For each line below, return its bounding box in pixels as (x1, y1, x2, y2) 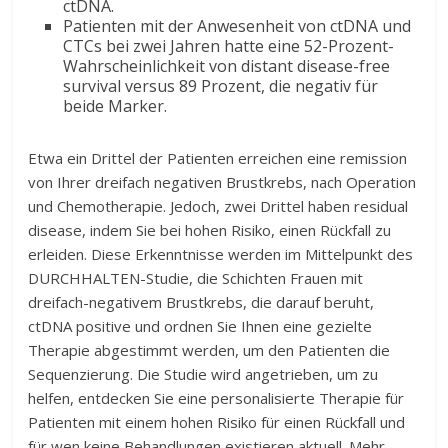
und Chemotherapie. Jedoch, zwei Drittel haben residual (28, 196, 409, 216)
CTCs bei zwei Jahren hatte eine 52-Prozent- (63, 35, 395, 57)
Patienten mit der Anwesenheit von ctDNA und (63, 15, 412, 37)
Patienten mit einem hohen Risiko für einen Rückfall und (28, 412, 406, 432)
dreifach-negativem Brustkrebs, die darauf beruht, (28, 292, 375, 312)
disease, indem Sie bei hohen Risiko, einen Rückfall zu (28, 220, 392, 240)
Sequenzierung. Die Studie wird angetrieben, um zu (28, 364, 379, 384)
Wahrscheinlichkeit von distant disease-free (63, 55, 391, 77)
